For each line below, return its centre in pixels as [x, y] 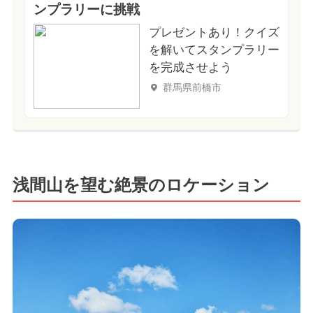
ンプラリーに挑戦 [86, 9]
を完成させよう [190, 67]
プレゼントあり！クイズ [214, 32]
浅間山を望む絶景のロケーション [141, 185]
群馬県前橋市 [192, 87]
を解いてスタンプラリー [214, 50]
